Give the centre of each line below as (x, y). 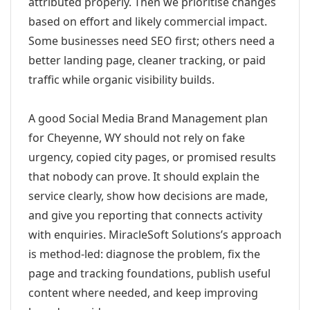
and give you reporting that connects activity (145, 215)
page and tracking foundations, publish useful (149, 273)
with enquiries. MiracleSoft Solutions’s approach (155, 235)
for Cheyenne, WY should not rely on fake (137, 138)
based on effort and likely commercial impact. (148, 21)
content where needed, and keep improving (143, 293)
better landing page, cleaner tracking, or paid (147, 60)
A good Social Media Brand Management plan (148, 118)
